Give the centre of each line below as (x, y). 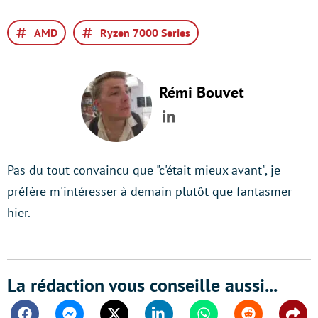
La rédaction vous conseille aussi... (142, 285)
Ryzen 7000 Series (145, 33)
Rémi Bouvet (202, 92)
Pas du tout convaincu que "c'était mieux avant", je (144, 170)
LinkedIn (197, 127)
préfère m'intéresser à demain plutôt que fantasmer (149, 191)
